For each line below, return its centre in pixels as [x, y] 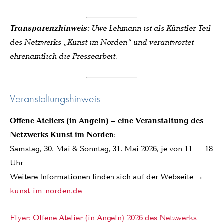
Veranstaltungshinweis [55, 98]
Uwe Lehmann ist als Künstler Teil [150, 28]
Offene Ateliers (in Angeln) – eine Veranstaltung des [107, 121]
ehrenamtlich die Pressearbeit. [64, 56]
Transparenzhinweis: [50, 28]
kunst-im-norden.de [46, 191]
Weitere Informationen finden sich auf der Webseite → [107, 177]
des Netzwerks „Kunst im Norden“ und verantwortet [102, 42]
